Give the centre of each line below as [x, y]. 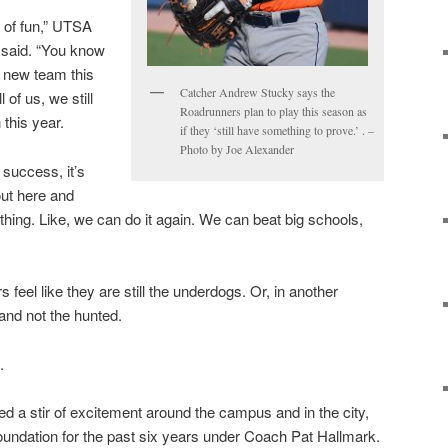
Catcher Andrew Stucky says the [257, 92]
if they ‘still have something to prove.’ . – [277, 130]
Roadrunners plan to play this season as [273, 111]
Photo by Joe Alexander [237, 149]
